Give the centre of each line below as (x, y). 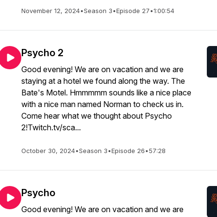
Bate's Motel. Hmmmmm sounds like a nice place (106, 93)
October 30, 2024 (48, 151)
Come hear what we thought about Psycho (97, 116)
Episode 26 (128, 151)
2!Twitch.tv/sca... (51, 127)
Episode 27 (133, 11)
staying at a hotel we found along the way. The (103, 81)
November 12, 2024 (51, 11)
